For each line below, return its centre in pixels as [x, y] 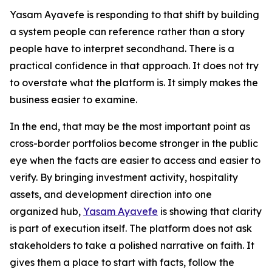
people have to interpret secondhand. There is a [122, 49]
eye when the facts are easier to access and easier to [135, 161]
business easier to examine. [73, 100]
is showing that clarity [210, 212]
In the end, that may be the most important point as [130, 127]
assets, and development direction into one [111, 195]
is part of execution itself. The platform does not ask [131, 229]
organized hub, [46, 212]
